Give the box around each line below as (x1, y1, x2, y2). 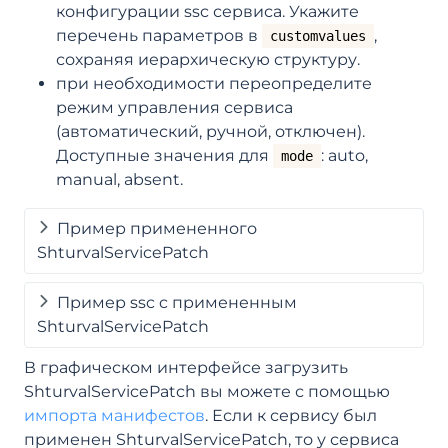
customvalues (270, 27, 366, 44)
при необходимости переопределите (56, 73, 372, 93)
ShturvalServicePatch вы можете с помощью (24, 381, 390, 401)
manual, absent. (56, 169, 183, 189)
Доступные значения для (56, 145, 273, 165)
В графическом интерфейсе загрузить (24, 357, 348, 377)
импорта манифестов (24, 405, 205, 425)
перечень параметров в (56, 25, 262, 45)
